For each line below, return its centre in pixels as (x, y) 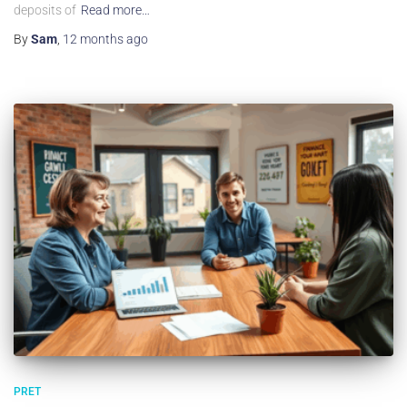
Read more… (115, 10)
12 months (93, 39)
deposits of (45, 10)
